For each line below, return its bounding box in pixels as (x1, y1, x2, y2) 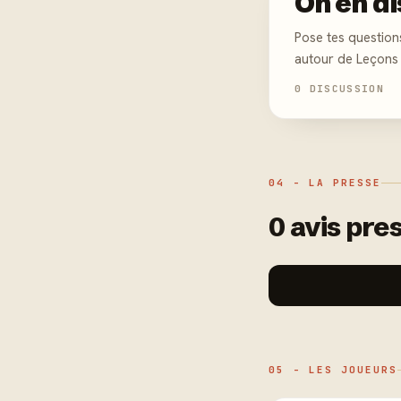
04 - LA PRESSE (269, 176, 381, 189)
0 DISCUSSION (294, 82, 384, 95)
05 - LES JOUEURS (269, 363, 397, 376)
